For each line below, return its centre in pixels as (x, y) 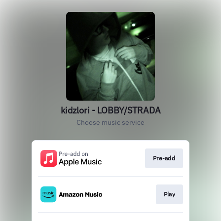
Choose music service (110, 122)
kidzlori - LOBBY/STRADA (110, 110)
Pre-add (164, 158)
